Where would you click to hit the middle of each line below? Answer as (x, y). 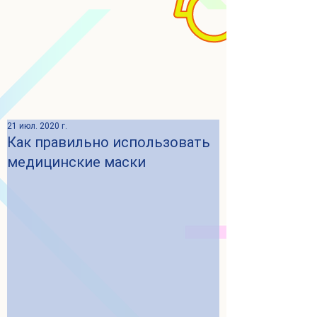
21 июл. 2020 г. (37, 126)
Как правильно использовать (109, 142)
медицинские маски (76, 162)
